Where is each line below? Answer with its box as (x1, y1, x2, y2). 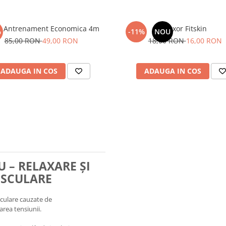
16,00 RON (186, 36, 222, 46)
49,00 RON (42, 36, 78, 46)
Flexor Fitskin (163, 24, 207, 34)
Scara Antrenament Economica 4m (50, 24, 99, 34)
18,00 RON (148, 36, 186, 46)
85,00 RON (4, 36, 42, 46)
